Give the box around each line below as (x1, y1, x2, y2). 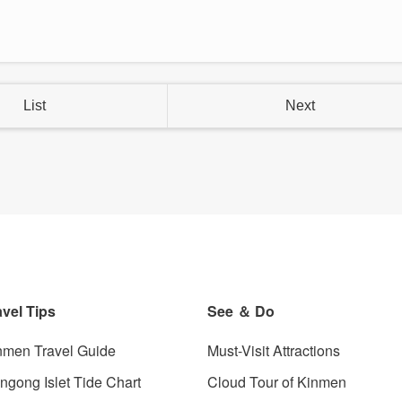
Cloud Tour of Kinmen (207, 371, 346, 392)
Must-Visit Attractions (207, 339, 340, 361)
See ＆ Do (207, 300, 275, 321)
